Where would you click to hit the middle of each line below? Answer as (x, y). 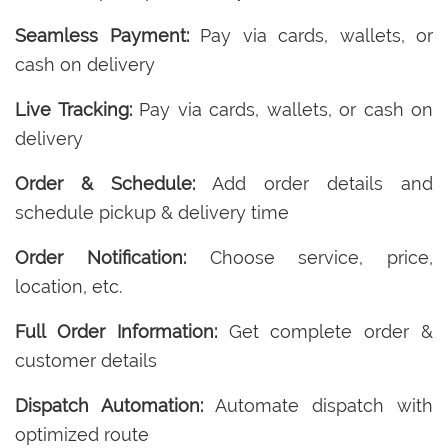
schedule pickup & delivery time (152, 212)
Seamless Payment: (102, 35)
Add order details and (314, 183)
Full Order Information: (116, 331)
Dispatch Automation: (109, 405)
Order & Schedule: (105, 183)
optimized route (82, 434)
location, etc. (68, 286)
